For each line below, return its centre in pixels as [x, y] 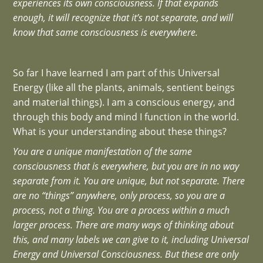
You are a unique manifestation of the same [103, 152]
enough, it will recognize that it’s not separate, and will [123, 17]
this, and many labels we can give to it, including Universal [131, 240]
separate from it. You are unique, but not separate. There [129, 181]
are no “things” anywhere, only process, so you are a [119, 196]
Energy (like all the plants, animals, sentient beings [124, 87]
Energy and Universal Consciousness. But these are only [126, 254]
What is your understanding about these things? [120, 131]
